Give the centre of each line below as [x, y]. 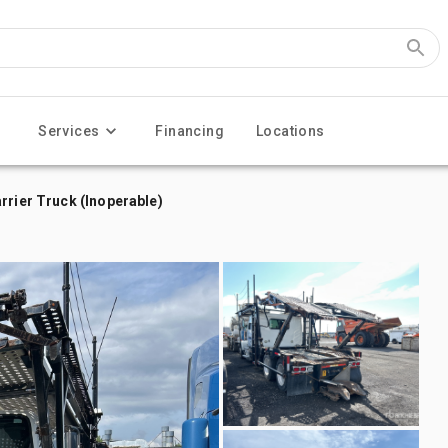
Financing [190, 131]
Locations [290, 131]
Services [69, 131]
